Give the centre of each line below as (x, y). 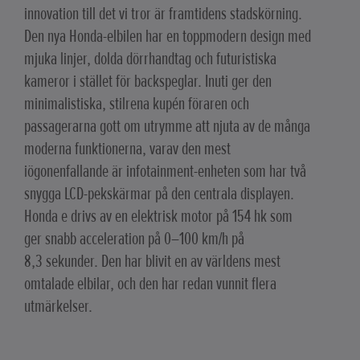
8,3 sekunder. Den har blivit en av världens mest (152, 261)
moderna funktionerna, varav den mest (127, 149)
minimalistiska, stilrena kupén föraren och (137, 104)
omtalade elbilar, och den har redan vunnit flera (150, 284)
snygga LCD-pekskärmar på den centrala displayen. (159, 194)
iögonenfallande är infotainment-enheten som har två (165, 171)
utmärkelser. (58, 306)
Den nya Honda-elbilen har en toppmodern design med (168, 36)
